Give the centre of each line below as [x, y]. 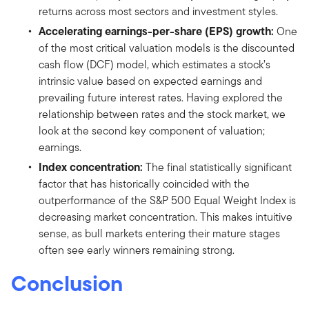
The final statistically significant [217, 168]
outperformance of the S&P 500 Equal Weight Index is [167, 201]
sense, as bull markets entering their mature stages [159, 234]
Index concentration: [91, 167]
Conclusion [67, 283]
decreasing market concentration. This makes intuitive [166, 217]
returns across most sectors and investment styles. [158, 12]
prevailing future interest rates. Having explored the [161, 98]
